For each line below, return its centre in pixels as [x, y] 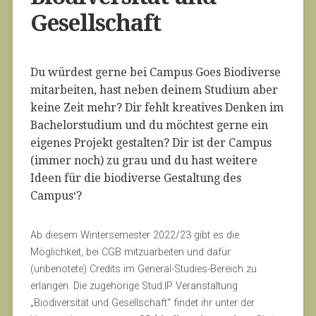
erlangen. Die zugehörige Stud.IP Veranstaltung [134, 286]
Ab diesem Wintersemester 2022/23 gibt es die [134, 235]
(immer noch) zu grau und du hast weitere [144, 160]
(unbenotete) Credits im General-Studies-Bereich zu [143, 269]
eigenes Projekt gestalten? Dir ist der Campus [151, 143]
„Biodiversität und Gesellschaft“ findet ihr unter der [142, 303]
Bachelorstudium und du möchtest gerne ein [149, 125]
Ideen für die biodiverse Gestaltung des [135, 178]
